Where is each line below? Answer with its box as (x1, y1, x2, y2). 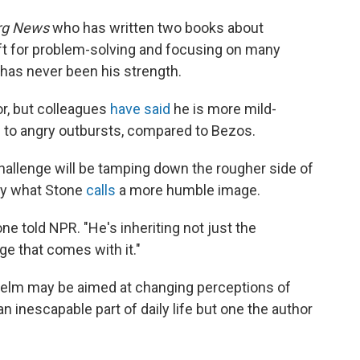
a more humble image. (116, 182, 260, 199)
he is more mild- (170, 100, 276, 118)
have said (110, 100, 170, 118)
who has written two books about (52, 19, 264, 37)
